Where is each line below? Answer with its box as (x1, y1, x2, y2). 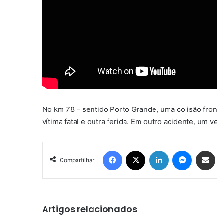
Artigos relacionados (42, 202, 137, 215)
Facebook (122, 146, 151, 154)
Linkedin (168, 146, 193, 154)
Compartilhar (60, 156, 94, 164)
